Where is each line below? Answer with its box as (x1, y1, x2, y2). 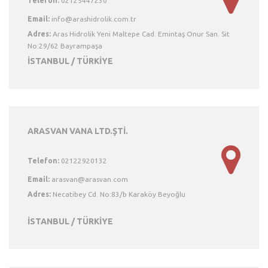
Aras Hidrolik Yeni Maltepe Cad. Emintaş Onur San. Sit (51, 30, 230, 38)
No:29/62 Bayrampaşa (28, 42, 102, 50)
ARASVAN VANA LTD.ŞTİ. (28, 126, 128, 136)
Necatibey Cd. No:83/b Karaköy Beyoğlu (51, 190, 185, 198)
